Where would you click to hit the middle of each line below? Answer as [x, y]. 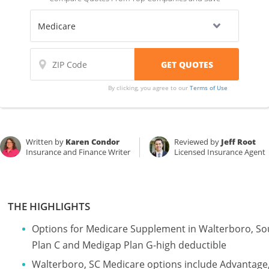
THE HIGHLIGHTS [49, 206]
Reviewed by [198, 142]
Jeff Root [239, 142]
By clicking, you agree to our [149, 88]
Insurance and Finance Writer [78, 152]
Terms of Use [208, 88]
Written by [45, 142]
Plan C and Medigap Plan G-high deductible [129, 245]
